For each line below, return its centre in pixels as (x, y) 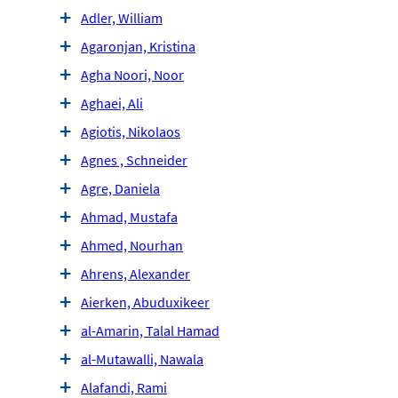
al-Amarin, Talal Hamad (150, 331)
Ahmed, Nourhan (132, 246)
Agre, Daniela (120, 189)
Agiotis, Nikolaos (131, 132)
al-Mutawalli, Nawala (142, 359)
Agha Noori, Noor (132, 75)
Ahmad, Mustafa (129, 217)
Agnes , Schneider (134, 160)
